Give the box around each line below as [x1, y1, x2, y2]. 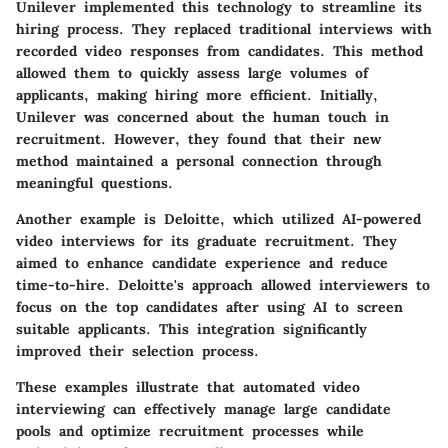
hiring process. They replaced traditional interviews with [16, 20, 432, 39]
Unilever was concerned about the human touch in [16, 108, 389, 127]
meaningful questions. [16, 174, 173, 193]
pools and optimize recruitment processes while [16, 422, 364, 441]
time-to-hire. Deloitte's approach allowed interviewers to [16, 276, 430, 295]
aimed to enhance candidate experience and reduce [16, 254, 388, 273]
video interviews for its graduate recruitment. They [16, 232, 397, 251]
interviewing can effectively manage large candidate [16, 400, 391, 419]
